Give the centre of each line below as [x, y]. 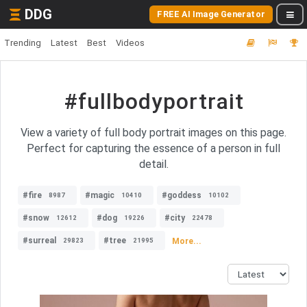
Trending [23, 43]
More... [187, 241]
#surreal [39, 241]
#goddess [182, 195]
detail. [153, 164]
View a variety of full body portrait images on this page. [153, 133]
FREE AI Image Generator [211, 14]
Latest [64, 43]
